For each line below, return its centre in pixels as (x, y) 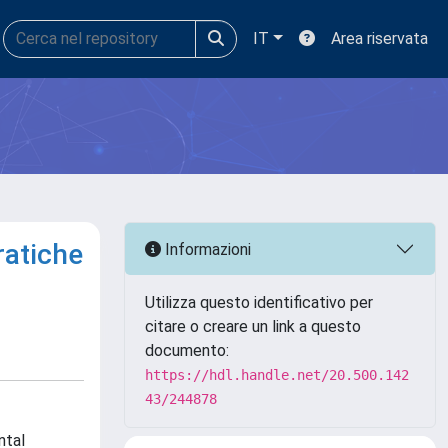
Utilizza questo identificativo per (259, 302)
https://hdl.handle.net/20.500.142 (277, 375)
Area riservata (379, 38)
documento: (187, 350)
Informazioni (206, 249)
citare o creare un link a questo (253, 326)
